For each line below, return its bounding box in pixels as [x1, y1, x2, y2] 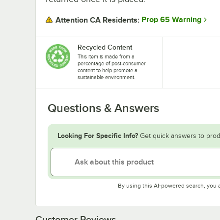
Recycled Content [78, 43, 132, 51]
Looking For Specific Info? [57, 131, 138, 139]
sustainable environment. [78, 74, 136, 80]
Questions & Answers [48, 101, 159, 114]
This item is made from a [78, 53, 135, 59]
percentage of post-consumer [78, 60, 146, 66]
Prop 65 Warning [141, 15, 201, 25]
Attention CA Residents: [55, 15, 139, 25]
